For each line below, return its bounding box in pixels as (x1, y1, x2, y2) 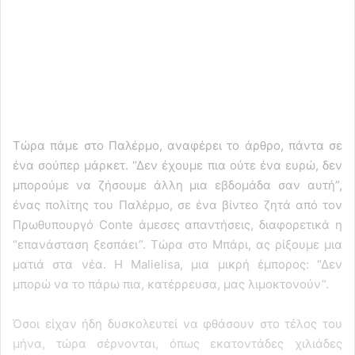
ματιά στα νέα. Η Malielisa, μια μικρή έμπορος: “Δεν (13, 256, 342, 272)
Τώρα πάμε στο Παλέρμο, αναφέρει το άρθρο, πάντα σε (13, 137, 342, 153)
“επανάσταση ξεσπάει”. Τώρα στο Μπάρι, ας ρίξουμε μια (13, 236, 342, 252)
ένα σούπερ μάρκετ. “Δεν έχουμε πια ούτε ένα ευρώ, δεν (13, 157, 342, 173)
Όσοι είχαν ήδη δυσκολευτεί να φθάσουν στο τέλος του (13, 315, 342, 331)
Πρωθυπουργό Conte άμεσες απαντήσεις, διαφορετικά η (13, 216, 342, 232)
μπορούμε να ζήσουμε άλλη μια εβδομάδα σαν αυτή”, (13, 177, 342, 193)
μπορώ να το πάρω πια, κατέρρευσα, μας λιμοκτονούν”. (13, 276, 329, 292)
